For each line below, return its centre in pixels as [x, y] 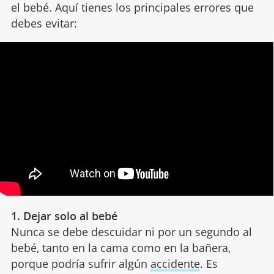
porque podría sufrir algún [80, 264]
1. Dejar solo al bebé [64, 216]
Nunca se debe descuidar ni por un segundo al [131, 232]
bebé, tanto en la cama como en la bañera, [120, 248]
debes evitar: [44, 23]
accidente [175, 264]
